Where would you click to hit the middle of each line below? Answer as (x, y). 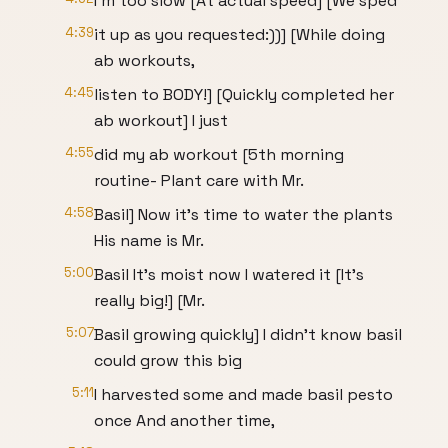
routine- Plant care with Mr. (199, 180)
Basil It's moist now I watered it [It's (229, 274)
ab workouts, (144, 60)
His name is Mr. (149, 240)
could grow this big (168, 360)
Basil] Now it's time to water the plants (243, 214)
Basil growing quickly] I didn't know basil (248, 334)
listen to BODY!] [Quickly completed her (244, 94)
